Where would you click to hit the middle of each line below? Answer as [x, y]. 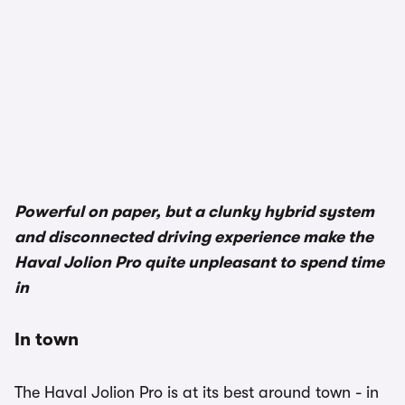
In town [47, 339]
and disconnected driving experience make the [194, 237]
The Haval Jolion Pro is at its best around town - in [197, 392]
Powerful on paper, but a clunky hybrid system [194, 212]
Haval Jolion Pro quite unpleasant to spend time [199, 262]
